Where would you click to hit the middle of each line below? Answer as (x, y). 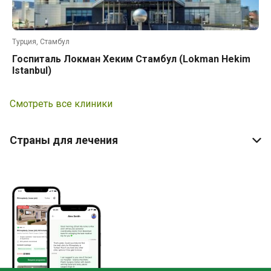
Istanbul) (32, 70)
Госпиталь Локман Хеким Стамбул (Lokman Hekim (131, 59)
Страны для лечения (64, 140)
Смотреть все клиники (61, 104)
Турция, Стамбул (41, 42)
